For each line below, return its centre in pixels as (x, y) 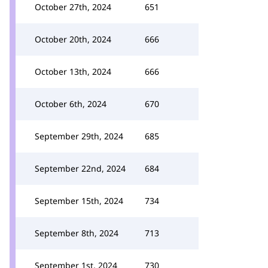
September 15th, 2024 (79, 201)
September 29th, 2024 (79, 136)
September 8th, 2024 (77, 233)
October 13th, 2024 (73, 71)
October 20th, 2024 (73, 39)
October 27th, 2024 (73, 7)
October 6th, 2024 (71, 104)
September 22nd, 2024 (80, 168)
